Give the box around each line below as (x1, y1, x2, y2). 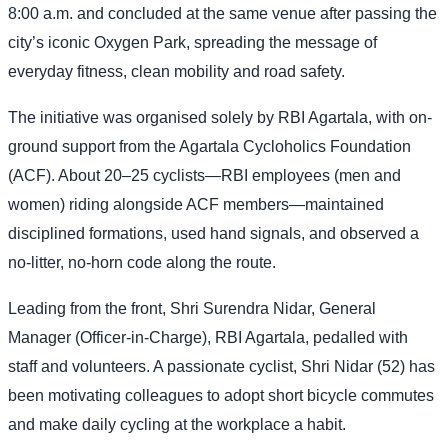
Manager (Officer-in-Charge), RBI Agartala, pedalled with (8, 328, 408, 346)
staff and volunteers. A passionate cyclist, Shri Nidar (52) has (8, 357, 435, 375)
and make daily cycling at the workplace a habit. (8, 415, 346, 433)
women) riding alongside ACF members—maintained (8, 195, 384, 213)
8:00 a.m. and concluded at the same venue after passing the (8, 4, 437, 22)
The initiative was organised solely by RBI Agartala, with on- (8, 108, 432, 126)
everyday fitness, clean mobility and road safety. (8, 62, 345, 80)
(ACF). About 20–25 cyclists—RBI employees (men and (8, 166, 401, 184)
